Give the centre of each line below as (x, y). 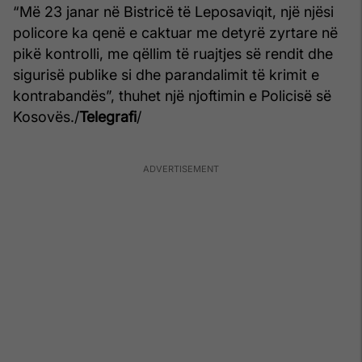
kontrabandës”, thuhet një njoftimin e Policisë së (172, 96)
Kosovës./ (46, 117)
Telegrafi (108, 117)
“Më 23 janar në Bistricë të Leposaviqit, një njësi (173, 12)
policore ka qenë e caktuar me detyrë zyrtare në (175, 33)
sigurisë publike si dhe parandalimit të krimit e (166, 75)
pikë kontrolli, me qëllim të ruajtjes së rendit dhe (173, 54)
